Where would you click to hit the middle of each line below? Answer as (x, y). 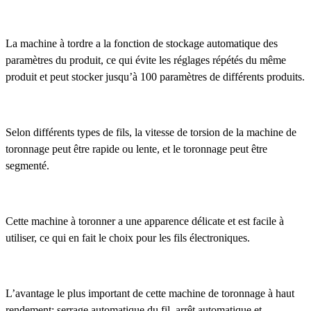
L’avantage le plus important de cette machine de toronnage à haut (150, 294)
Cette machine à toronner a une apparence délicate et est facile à (145, 221)
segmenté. (27, 166)
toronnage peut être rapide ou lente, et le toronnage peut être (136, 149)
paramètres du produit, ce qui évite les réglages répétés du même (146, 60)
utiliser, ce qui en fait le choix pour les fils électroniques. (128, 238)
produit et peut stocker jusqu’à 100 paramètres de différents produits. (155, 77)
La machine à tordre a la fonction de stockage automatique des (142, 44)
